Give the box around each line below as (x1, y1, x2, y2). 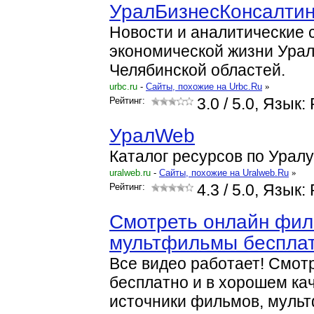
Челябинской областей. (109, 62, 285, 79)
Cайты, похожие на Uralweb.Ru (159, 168, 289, 178)
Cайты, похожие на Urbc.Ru (146, 81, 262, 92)
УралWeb (109, 125, 195, 146)
